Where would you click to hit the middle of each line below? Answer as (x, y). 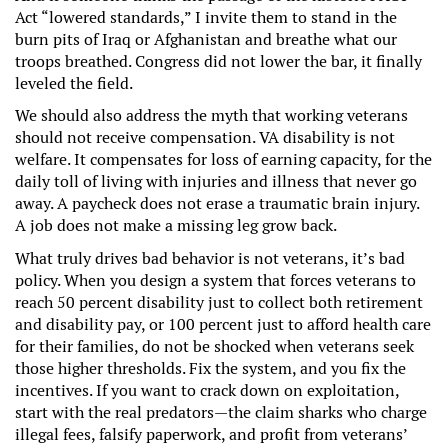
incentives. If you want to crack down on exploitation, (207, 390)
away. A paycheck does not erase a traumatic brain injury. (217, 204)
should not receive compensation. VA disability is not (205, 138)
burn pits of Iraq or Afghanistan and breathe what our (206, 39)
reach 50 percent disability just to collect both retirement (219, 302)
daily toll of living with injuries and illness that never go (216, 182)
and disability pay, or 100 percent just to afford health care (223, 324)
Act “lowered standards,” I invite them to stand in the (206, 17)
